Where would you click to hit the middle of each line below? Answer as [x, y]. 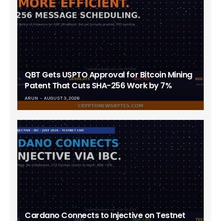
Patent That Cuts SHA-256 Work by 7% [98, 86]
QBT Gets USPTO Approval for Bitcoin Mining [109, 75]
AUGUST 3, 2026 [62, 98]
